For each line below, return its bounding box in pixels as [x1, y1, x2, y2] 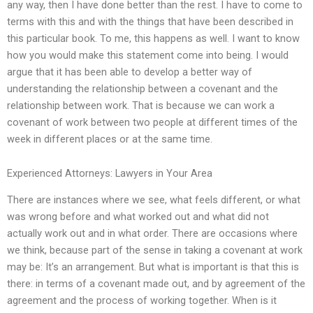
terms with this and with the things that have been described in [7, 15, 293, 28]
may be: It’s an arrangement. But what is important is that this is [7, 261, 299, 274]
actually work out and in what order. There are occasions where [7, 227, 298, 240]
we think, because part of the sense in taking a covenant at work [7, 244, 303, 257]
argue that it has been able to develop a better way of [7, 65, 252, 78]
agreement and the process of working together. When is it [7, 294, 277, 307]
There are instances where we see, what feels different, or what [7, 194, 300, 207]
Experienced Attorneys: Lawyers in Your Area [7, 167, 212, 180]
